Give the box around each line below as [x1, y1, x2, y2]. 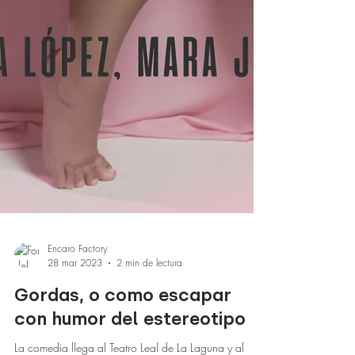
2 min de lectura [116, 288, 182, 301]
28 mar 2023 [48, 288, 102, 301]
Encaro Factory [48, 273, 108, 287]
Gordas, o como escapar [14, 316, 231, 338]
